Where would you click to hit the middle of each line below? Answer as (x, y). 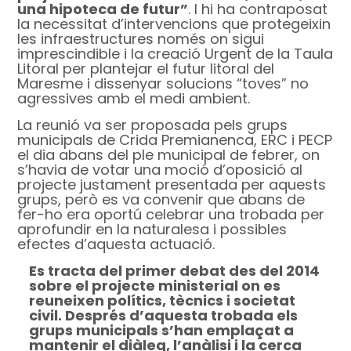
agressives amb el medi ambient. (134, 99)
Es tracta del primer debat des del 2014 (175, 271)
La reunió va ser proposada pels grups (153, 125)
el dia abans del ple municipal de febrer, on (169, 155)
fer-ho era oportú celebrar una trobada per (171, 215)
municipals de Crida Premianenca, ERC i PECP (175, 140)
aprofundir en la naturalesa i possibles (152, 230)
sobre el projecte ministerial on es (155, 286)
